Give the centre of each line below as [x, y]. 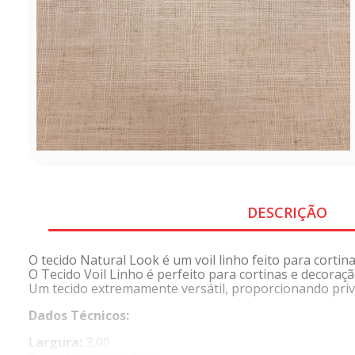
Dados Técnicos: [78, 316]
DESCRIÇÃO [287, 212]
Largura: [55, 343]
